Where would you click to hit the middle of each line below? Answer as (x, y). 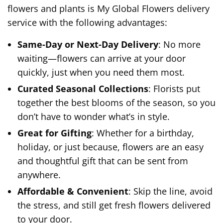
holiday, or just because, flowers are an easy (111, 147)
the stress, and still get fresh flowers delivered (114, 205)
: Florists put (174, 88)
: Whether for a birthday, (143, 133)
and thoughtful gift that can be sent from (103, 161)
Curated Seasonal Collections (83, 88)
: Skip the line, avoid (170, 191)
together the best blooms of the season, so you (116, 102)
